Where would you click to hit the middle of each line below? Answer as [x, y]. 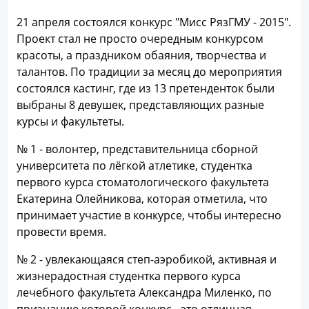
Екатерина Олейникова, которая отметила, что [142, 199]
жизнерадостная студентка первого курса [129, 276]
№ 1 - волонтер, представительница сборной [137, 149]
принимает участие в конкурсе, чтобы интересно [149, 215]
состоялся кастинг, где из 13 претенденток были [146, 88]
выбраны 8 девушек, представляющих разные [140, 105]
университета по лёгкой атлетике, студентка [134, 166]
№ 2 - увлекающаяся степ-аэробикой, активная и [147, 259]
